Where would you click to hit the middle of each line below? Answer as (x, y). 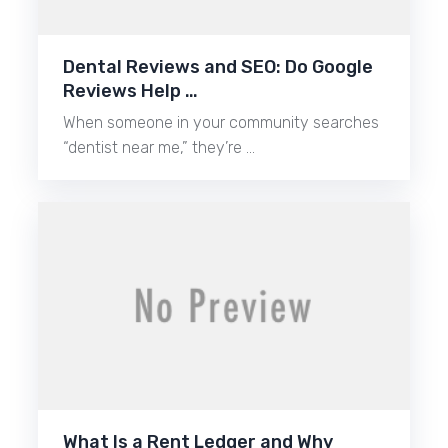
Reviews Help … (131, 91)
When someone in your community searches (221, 123)
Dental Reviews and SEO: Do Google (218, 67)
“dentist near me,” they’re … (159, 148)
